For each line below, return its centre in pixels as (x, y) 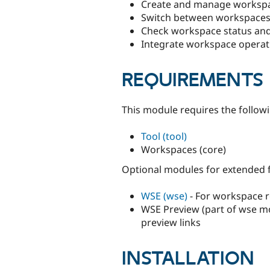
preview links (171, 222)
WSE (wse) (164, 196)
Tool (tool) (164, 136)
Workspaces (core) (184, 149)
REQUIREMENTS (192, 81)
